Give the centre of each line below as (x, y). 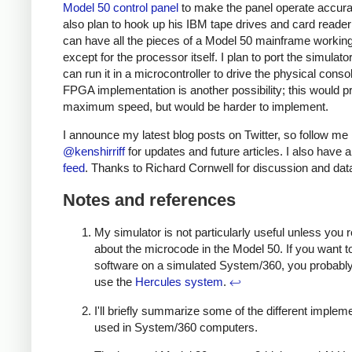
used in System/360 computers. (176, 327)
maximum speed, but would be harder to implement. (196, 107)
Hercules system (179, 282)
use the (115, 282)
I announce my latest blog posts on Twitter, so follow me (205, 135)
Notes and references (149, 200)
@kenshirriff (94, 152)
